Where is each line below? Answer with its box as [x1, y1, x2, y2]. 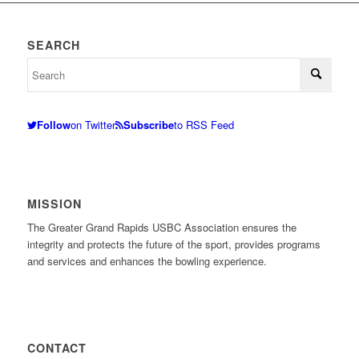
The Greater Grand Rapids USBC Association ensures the [26, 220, 296, 236]
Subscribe [123, 117, 174, 133]
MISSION [26, 196, 82, 212]
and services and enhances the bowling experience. [26, 253, 267, 269]
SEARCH [26, 37, 80, 54]
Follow [36, 117, 71, 133]
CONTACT [26, 340, 87, 357]
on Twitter [70, 117, 115, 133]
